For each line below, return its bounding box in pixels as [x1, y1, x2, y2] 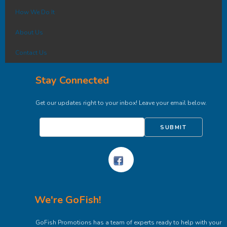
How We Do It [15, 8, 55, 17]
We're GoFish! [34, 193, 101, 207]
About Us [15, 28, 43, 37]
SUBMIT [160, 124, 187, 132]
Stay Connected [35, 73, 109, 88]
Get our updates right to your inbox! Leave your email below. [35, 99, 207, 107]
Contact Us [15, 49, 47, 57]
